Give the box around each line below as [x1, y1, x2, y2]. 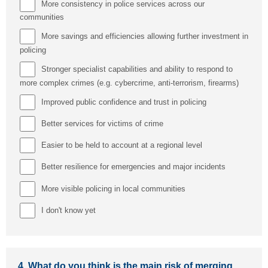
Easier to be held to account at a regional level [41, 141, 202, 150]
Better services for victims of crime [41, 118, 163, 128]
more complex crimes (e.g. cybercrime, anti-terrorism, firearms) [19, 78, 239, 87]
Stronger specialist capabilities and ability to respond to [41, 65, 233, 74]
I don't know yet [41, 205, 96, 215]
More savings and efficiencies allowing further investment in [41, 32, 248, 41]
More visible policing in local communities [41, 184, 185, 193]
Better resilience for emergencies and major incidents [41, 162, 226, 172]
